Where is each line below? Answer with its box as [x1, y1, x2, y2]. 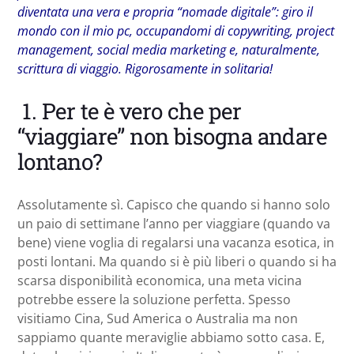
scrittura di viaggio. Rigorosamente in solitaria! [17, 59, 273, 77]
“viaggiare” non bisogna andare [17, 121, 327, 151]
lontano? [17, 146, 103, 176]
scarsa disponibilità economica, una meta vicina [17, 271, 302, 289]
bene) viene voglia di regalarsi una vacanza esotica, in [17, 233, 334, 251]
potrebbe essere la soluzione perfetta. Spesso [17, 290, 291, 308]
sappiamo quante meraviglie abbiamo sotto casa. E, [17, 328, 325, 346]
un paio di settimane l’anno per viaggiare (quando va [17, 214, 330, 232]
